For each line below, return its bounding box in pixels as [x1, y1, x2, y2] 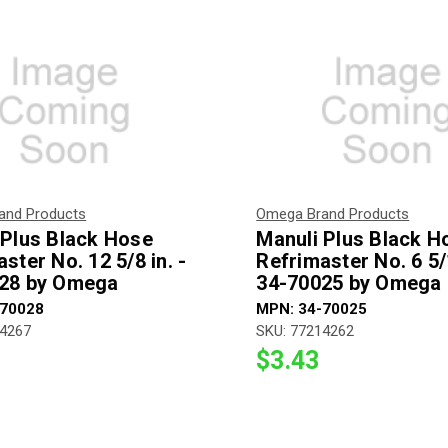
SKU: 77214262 [256, 321, 355, 340]
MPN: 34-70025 [256, 299, 368, 318]
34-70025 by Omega [256, 270, 442, 295]
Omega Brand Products [256, 204, 410, 223]
